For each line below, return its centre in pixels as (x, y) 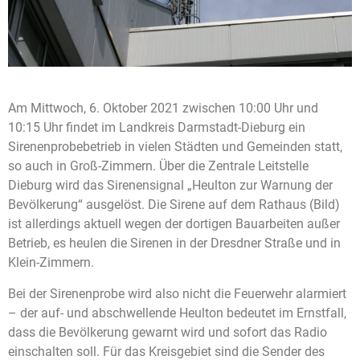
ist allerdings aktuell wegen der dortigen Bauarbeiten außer (174, 224)
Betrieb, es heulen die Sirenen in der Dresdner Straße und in (174, 243)
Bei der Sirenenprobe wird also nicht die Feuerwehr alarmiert (177, 293)
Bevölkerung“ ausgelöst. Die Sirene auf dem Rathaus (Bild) (174, 205)
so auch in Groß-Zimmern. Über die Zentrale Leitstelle (158, 166)
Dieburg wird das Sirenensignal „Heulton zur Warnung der (170, 186)
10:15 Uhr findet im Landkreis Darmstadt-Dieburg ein (157, 128)
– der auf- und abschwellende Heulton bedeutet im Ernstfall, (177, 313)
